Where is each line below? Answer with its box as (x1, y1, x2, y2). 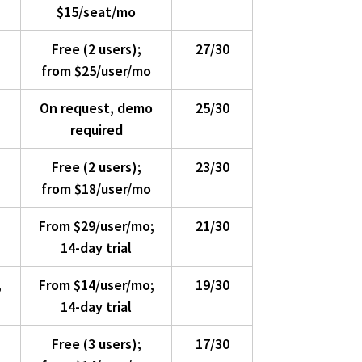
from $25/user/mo (41, 61, 152, 81)
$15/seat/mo (57, 2, 137, 22)
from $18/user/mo (41, 179, 152, 199)
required (69, 120, 123, 140)
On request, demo (40, 99, 154, 118)
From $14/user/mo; (38, 276, 154, 295)
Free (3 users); (51, 335, 141, 354)
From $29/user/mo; (38, 217, 154, 236)
